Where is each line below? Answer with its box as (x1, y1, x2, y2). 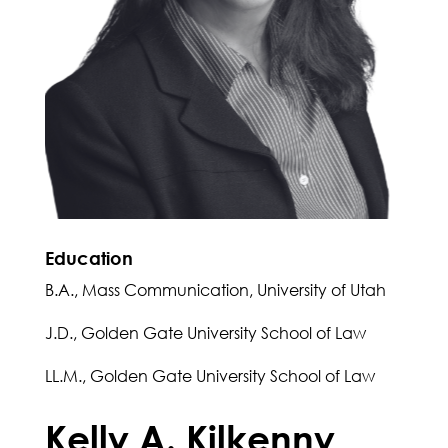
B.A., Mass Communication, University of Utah (44, 280, 386, 301)
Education (44, 247, 133, 270)
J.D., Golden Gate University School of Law (44, 323, 366, 344)
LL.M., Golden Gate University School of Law (44, 366, 375, 387)
